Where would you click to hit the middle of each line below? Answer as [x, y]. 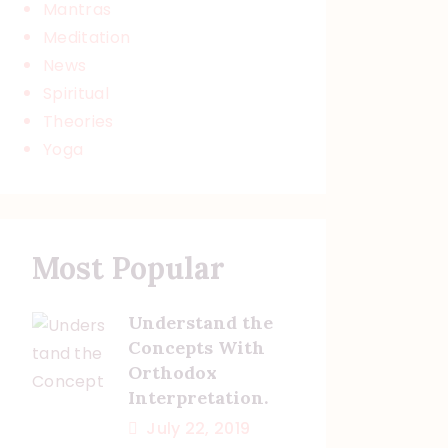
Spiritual [76, 93]
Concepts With [196, 348]
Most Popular [128, 267]
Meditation [87, 37]
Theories [78, 121]
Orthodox [172, 373]
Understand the [200, 323]
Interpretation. [197, 398]
